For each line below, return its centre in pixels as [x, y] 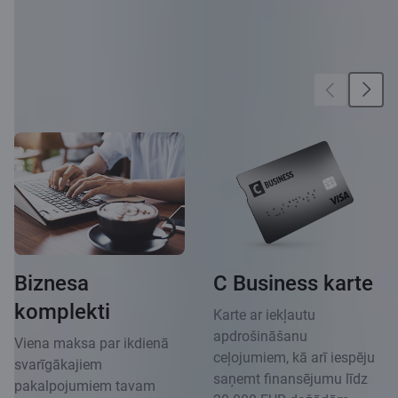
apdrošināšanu [260, 336]
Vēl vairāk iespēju [153, 90]
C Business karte [293, 283]
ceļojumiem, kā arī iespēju [294, 357]
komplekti [62, 311]
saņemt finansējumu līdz [291, 378]
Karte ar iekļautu [264, 314]
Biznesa [52, 283]
